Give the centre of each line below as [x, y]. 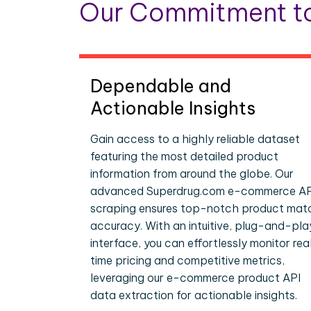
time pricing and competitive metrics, [187, 260]
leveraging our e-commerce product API [195, 278]
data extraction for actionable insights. [194, 295]
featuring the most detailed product [184, 156]
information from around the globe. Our [192, 174]
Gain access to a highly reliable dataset [195, 139]
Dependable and [161, 86]
